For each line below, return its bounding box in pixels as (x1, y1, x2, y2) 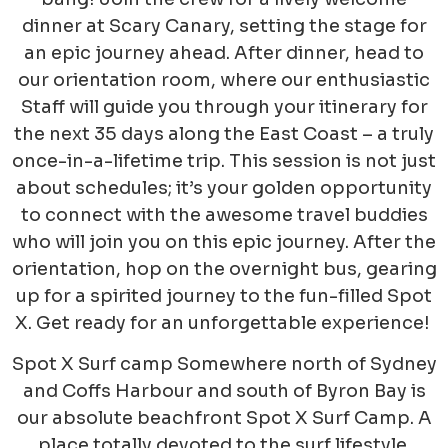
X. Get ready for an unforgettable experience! (14, 312, 430, 334)
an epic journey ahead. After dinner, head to (24, 42, 424, 64)
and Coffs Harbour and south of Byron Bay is (22, 380, 426, 403)
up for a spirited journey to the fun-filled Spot (16, 285, 432, 307)
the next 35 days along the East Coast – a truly (14, 123, 434, 145)
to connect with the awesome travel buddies (20, 204, 428, 226)
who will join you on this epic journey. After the (12, 231, 436, 253)
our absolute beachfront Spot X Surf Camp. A (16, 407, 432, 430)
